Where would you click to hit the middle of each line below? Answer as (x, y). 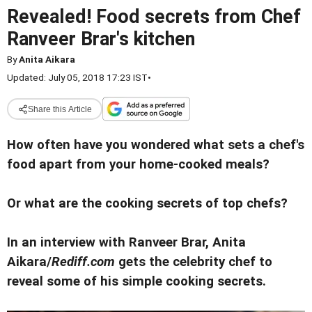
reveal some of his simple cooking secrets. (138, 282)
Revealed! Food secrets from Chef (154, 17)
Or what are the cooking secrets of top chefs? (147, 204)
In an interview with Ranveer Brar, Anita (126, 243)
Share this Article (60, 109)
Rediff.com (83, 262)
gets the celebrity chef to (194, 262)
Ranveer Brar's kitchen (101, 39)
